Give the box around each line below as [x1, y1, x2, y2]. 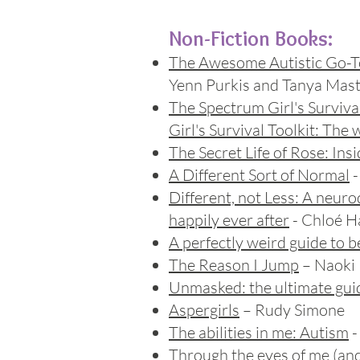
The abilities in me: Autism [169, 322, 349, 342]
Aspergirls [169, 300, 239, 320]
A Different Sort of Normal [169, 165, 350, 185]
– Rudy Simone [239, 300, 345, 320]
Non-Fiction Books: [169, 26, 333, 51]
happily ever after [169, 210, 289, 230]
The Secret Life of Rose [169, 142, 325, 162]
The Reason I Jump [169, 255, 299, 275]
